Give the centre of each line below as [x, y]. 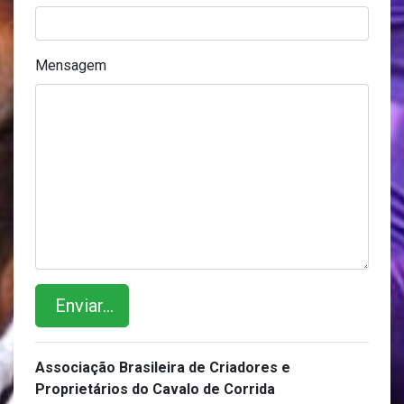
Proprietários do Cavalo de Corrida [155, 390]
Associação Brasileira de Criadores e [163, 368]
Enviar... [82, 306]
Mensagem [71, 66]
